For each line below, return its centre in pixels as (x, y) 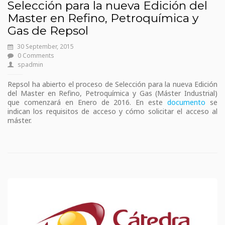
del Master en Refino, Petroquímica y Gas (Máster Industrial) (113, 93)
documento (187, 102)
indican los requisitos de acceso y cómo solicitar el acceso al (113, 111)
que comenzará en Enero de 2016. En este (88, 102)
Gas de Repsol (48, 30)
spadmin (30, 64)
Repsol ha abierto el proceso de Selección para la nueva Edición (113, 84)
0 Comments (36, 55)
